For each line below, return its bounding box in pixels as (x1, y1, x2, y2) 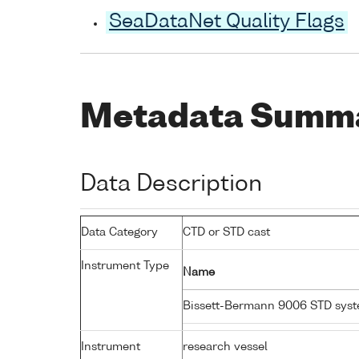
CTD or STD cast (183, 226, 270, 238)
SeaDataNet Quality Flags (109, 13, 345, 33)
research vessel (183, 341, 268, 353)
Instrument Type (81, 260, 169, 272)
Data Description (80, 172, 262, 196)
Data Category (81, 226, 158, 238)
